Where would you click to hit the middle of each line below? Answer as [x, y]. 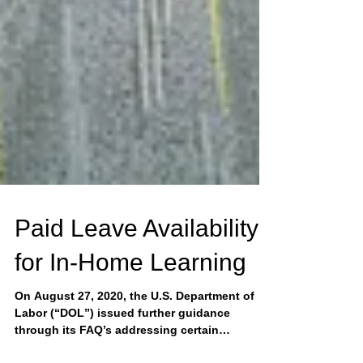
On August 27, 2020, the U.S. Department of [135, 325]
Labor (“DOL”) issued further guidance [122, 342]
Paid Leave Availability [137, 257]
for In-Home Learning [130, 291]
